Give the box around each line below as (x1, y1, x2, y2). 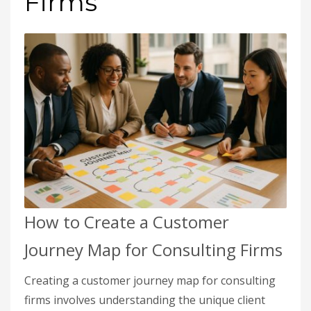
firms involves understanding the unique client (24, 292, 265, 308)
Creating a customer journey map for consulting (24, 273, 276, 288)
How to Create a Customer (24, 210, 229, 233)
